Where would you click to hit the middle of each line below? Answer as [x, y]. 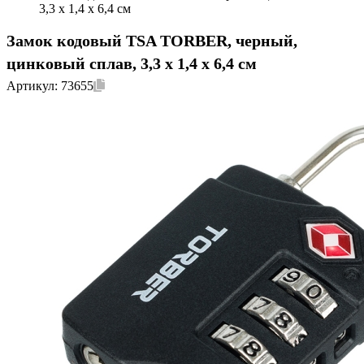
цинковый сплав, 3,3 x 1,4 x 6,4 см [132, 63]
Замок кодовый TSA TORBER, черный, [152, 41]
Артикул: [34, 86]
